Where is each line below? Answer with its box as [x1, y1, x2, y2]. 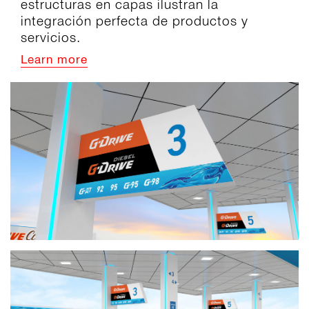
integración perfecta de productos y [21, 12, 248, 28]
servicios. [21, 29, 81, 45]
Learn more [21, 54, 88, 66]
